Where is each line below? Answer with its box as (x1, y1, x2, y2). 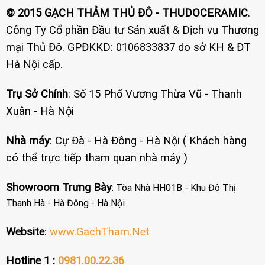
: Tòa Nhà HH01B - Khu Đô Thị (111, 182, 236, 193)
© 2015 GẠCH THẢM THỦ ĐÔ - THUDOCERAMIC (5, 7, 248, 20)
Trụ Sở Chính (5, 88, 68, 101)
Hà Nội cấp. (5, 58, 63, 71)
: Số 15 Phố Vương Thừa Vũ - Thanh (67, 88, 242, 101)
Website (5, 225, 44, 238)
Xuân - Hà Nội (5, 105, 74, 118)
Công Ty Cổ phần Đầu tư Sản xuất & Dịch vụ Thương (5, 24, 259, 37)
